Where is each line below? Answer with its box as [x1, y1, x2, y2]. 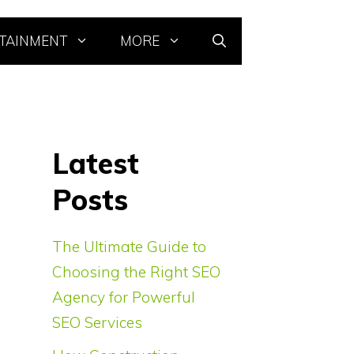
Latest [52, 145, 139, 182]
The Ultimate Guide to [52, 237, 206, 257]
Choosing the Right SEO [52, 262, 220, 282]
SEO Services [52, 313, 142, 333]
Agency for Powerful [52, 288, 195, 307]
